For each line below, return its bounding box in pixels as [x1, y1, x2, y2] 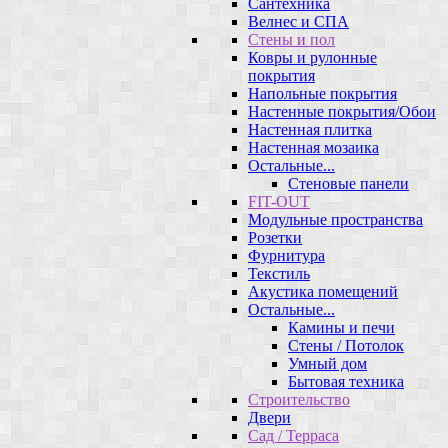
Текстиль [248, 264, 310, 282]
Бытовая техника [288, 372, 404, 390]
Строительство [248, 390, 350, 408]
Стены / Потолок [288, 336, 404, 354]
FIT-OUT [248, 192, 310, 210]
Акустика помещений [248, 282, 398, 300]
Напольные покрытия [248, 84, 397, 102]
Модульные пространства [248, 210, 423, 228]
